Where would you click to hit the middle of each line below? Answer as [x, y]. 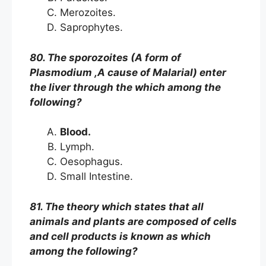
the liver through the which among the [125, 87]
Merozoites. [89, 12]
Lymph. [79, 147]
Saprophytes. [93, 27]
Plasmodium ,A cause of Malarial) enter [128, 72]
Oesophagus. [93, 161]
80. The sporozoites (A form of [105, 57]
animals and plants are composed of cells [133, 221]
